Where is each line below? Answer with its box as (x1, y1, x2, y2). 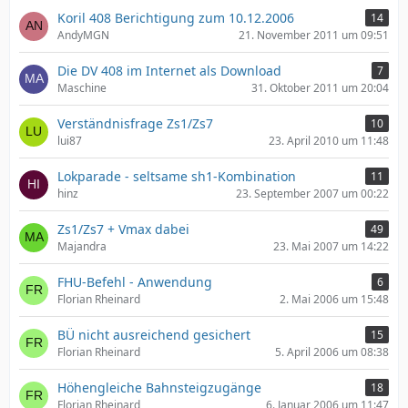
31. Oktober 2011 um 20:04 (251, 80, 389, 96)
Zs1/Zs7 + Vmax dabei (57, 220, 189, 238)
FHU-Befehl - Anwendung (57, 273, 212, 291)
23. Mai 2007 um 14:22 (273, 239, 389, 254)
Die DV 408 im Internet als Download (57, 62, 281, 79)
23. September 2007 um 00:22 (236, 186, 389, 201)
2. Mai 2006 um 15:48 (280, 291, 389, 307)
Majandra (57, 239, 107, 254)
